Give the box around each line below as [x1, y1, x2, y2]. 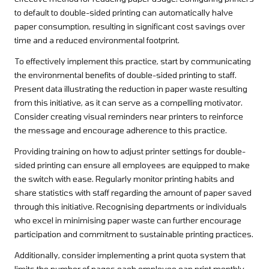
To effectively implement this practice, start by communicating [14, 56, 251, 67]
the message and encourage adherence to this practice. [14, 125, 227, 136]
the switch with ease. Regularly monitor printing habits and [14, 174, 234, 184]
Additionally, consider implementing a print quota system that [14, 250, 246, 261]
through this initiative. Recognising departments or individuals [14, 201, 247, 212]
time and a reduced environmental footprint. [14, 35, 180, 46]
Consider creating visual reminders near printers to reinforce [14, 111, 243, 122]
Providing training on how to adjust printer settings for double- [14, 146, 246, 157]
